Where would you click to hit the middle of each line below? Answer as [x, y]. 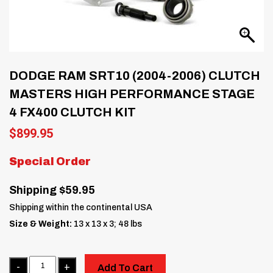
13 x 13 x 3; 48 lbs [107, 224]
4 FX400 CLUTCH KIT [73, 112]
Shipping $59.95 [52, 190]
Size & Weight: [41, 224]
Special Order [50, 161]
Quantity [23, 261]
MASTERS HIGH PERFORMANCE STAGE [132, 94]
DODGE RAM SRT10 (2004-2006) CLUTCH [135, 75]
